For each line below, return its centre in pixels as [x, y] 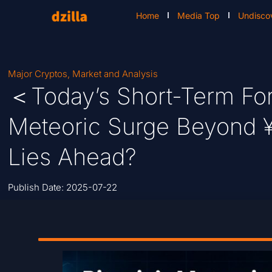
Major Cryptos [38, 74]
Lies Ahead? [73, 157]
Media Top [199, 15]
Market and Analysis [115, 74]
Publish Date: [37, 188]
